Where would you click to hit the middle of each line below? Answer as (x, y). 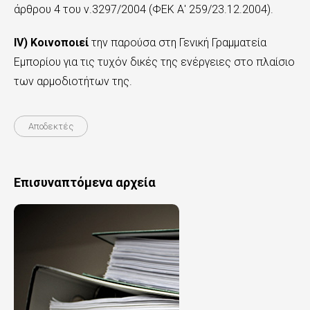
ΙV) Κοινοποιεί (51, 43)
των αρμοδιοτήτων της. (73, 81)
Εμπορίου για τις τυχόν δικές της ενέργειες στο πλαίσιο (154, 62)
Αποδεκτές (51, 126)
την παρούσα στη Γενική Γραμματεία (177, 43)
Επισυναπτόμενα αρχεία (85, 182)
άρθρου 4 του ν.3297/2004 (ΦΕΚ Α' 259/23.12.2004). (144, 9)
